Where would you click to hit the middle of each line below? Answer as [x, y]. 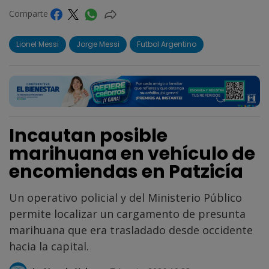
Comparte [30, 14]
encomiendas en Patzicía [126, 171]
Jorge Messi [98, 44]
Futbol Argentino [167, 44]
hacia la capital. [49, 246]
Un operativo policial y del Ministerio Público [125, 197]
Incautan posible [88, 135]
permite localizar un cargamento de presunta [127, 213]
